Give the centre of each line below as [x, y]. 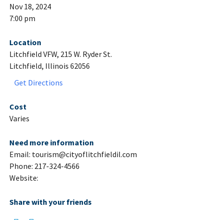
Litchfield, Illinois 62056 [49, 66]
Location [25, 42]
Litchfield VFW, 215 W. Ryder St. [60, 54]
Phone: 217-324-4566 [44, 166]
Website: [24, 178]
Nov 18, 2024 [30, 7]
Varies [19, 119]
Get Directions [38, 83]
